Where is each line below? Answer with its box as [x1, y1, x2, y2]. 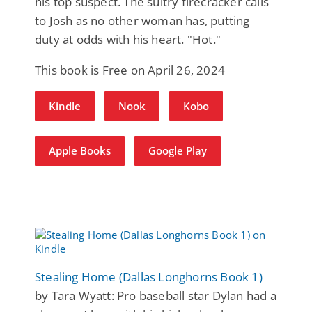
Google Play [148, 143, 208, 157]
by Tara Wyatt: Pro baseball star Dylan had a [35, 287, 276, 304]
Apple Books [49, 143, 111, 157]
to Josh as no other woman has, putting [35, 12, 250, 29]
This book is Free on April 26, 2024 [35, 61, 225, 78]
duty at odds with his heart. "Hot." [35, 31, 221, 47]
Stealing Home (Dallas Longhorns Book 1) [35, 268, 263, 285]
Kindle [49, 98, 81, 113]
